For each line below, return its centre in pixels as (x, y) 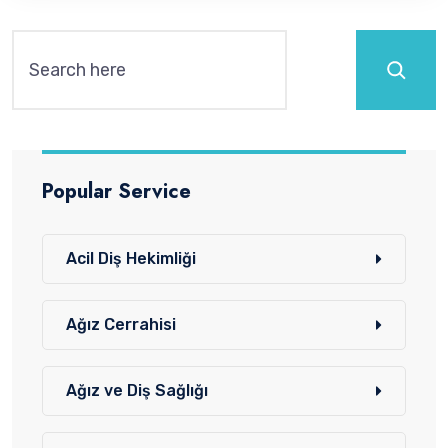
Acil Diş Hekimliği (131, 259)
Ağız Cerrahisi (121, 325)
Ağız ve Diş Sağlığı (137, 391)
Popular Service (116, 192)
